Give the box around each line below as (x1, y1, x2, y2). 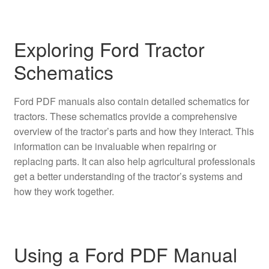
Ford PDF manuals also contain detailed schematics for (13, 94, 249, 108)
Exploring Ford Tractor (13, 35, 205, 63)
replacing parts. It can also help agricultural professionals (13, 154, 255, 168)
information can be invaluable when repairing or (13, 139, 216, 153)
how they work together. (13, 184, 114, 198)
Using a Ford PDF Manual (13, 240, 237, 268)
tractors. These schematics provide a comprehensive (13, 109, 237, 123)
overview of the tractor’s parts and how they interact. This (13, 124, 254, 138)
